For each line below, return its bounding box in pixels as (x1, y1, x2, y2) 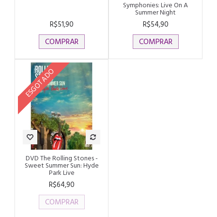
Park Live (48, 167, 75, 178)
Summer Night (135, 6, 176, 18)
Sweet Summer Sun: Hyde (24, 159, 99, 171)
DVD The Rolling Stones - (25, 152, 98, 164)
